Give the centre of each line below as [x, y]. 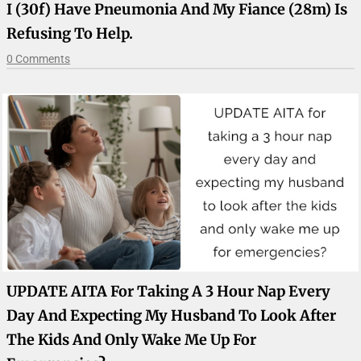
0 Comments [39, 58]
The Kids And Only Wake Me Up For [132, 339]
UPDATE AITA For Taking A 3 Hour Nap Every [169, 291]
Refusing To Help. [70, 33]
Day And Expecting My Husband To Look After [172, 315]
